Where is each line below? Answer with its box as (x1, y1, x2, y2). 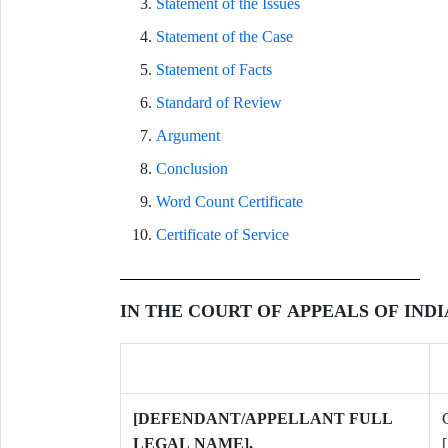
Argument (155, 127, 220, 144)
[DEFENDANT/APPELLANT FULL (132, 410, 393, 427)
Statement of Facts (155, 61, 272, 78)
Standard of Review (155, 94, 282, 111)
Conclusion (155, 160, 228, 177)
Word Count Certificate (155, 193, 303, 210)
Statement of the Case (155, 28, 293, 45)
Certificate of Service (155, 226, 289, 243)
